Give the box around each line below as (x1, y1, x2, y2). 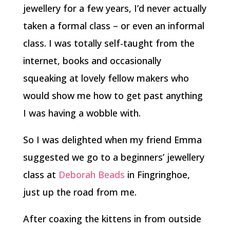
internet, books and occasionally (23, 54, 161, 67)
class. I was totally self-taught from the (23, 37, 195, 49)
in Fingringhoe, (124, 168, 190, 181)
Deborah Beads (58, 168, 125, 181)
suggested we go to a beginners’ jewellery (23, 151, 204, 163)
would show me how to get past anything (23, 89, 203, 102)
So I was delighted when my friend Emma (23, 133, 202, 146)
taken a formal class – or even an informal (23, 20, 204, 32)
